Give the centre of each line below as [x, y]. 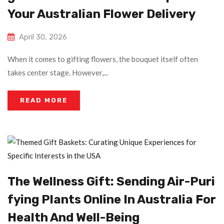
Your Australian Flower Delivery [101, 14]
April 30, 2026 [43, 37]
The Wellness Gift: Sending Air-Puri [111, 182]
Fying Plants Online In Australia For [112, 200]
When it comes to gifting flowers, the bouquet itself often [103, 59]
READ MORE [44, 100]
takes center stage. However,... [58, 73]
